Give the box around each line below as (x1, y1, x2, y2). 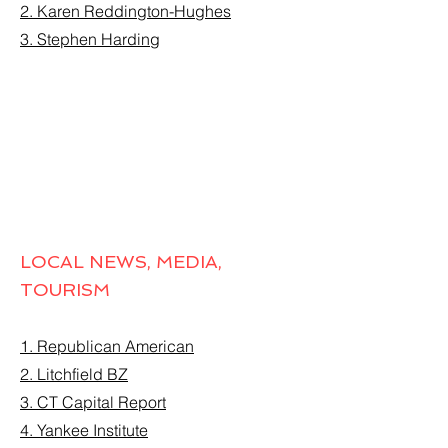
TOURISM (20, 279, 110, 300)
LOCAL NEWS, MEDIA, (20, 251, 222, 272)
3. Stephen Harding (20, 29, 160, 49)
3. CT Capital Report (20, 392, 166, 412)
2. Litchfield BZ (20, 364, 128, 384)
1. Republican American (20, 336, 194, 356)
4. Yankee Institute (20, 420, 148, 440)
